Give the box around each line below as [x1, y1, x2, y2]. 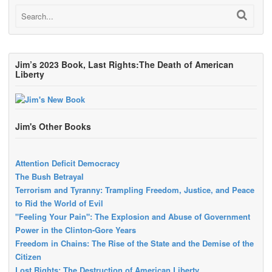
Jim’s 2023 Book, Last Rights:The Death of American [15, 58, 234, 71]
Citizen [15, 251, 41, 263]
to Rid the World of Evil [15, 197, 103, 209]
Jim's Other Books [15, 120, 91, 132]
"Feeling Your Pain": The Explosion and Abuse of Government [15, 211, 250, 223]
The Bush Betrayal [15, 171, 84, 183]
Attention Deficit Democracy [15, 157, 120, 169]
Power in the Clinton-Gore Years [15, 224, 136, 236]
